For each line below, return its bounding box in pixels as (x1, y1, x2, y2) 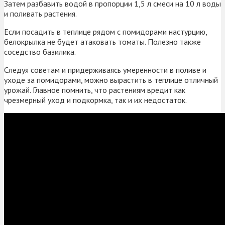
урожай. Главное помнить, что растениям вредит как (4, 85, 185, 95)
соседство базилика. (4, 47, 76, 57)
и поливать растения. (4, 9, 77, 19)
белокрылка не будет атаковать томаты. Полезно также (4, 37, 201, 47)
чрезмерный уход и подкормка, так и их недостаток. (4, 95, 187, 105)
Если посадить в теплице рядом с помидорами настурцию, (4, 27, 207, 37)
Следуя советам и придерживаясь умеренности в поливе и (4, 65, 206, 75)
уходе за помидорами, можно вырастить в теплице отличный (4, 75, 218, 85)
